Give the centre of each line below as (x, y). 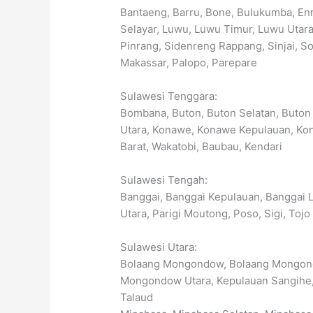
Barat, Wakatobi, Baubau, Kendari (202, 146)
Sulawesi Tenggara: (169, 96)
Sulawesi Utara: (159, 247)
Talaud (137, 297)
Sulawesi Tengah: (164, 180)
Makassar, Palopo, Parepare (189, 62)
